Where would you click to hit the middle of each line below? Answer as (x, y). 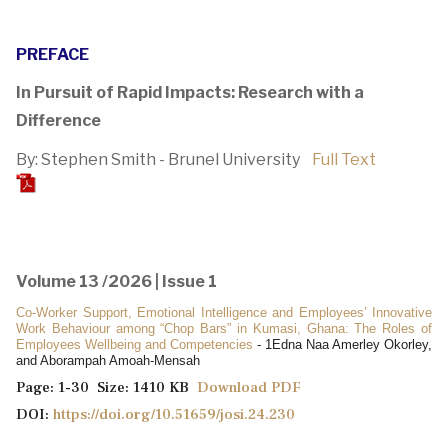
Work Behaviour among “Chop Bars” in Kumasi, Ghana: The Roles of (224, 328)
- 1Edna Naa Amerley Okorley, (344, 344)
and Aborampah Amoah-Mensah (108, 360)
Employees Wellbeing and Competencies (136, 344)
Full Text (344, 159)
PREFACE (52, 54)
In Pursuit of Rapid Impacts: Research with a (190, 92)
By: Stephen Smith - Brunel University (158, 159)
